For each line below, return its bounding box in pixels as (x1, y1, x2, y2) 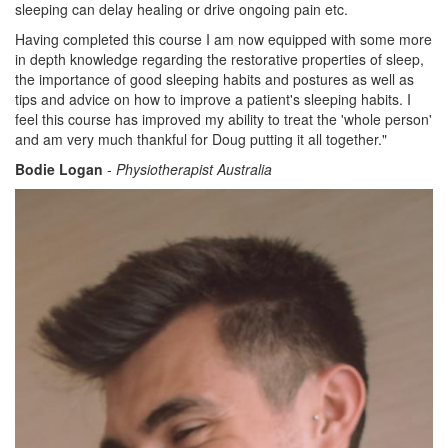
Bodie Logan (15, 159, 103, 180)
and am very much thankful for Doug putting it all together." (15, 129, 387, 150)
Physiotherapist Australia (116, 159, 272, 180)
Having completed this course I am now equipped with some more (15, 29, 432, 50)
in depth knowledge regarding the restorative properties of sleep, (15, 49, 424, 70)
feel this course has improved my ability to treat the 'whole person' (15, 109, 432, 130)
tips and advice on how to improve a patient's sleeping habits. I (15, 89, 411, 110)
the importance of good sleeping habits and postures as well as (15, 69, 414, 90)
